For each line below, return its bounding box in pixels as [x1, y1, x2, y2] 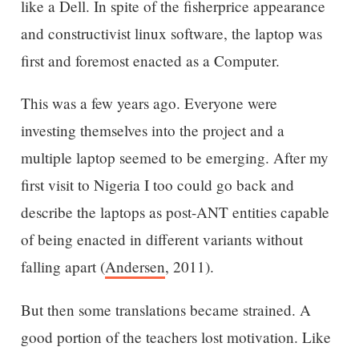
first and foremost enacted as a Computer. [20, 50, 280, 71]
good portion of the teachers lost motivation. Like [20, 326, 331, 347]
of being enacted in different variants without [20, 229, 303, 250]
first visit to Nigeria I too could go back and [20, 175, 294, 196]
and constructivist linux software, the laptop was [20, 23, 322, 44]
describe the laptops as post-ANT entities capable [20, 202, 329, 223]
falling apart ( [20, 256, 105, 277]
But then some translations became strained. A [20, 299, 311, 320]
